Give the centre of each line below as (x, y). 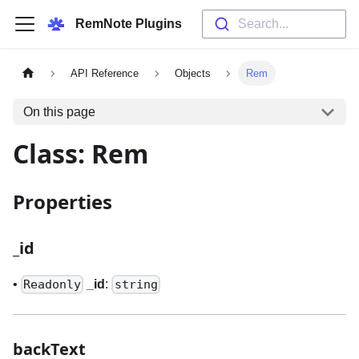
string (136, 285)
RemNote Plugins (129, 24)
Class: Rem (81, 153)
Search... (263, 24)
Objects (192, 74)
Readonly (52, 285)
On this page (59, 111)
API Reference (105, 74)
